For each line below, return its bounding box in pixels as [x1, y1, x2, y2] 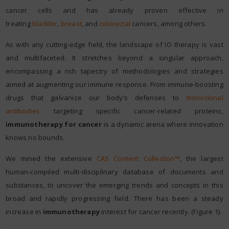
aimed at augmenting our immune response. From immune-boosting [6, 79, 223, 89]
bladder [32, 18, 58, 28]
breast [60, 18, 82, 28]
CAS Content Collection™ [96, 153, 180, 163]
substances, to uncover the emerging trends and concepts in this [6, 180, 223, 190]
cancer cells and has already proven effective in [6, 5, 223, 15]
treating [6, 18, 32, 28]
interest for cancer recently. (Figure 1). [100, 207, 222, 216]
